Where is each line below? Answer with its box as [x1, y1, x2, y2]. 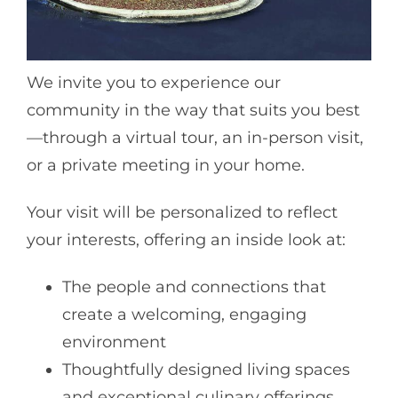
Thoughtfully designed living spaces [62, 360, 350, 380]
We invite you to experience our [27, 72, 281, 92]
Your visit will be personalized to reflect [27, 202, 338, 222]
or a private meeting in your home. [27, 155, 305, 175]
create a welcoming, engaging [62, 305, 306, 325]
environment [62, 332, 166, 353]
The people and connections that [62, 277, 326, 298]
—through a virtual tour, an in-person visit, [27, 127, 363, 147]
